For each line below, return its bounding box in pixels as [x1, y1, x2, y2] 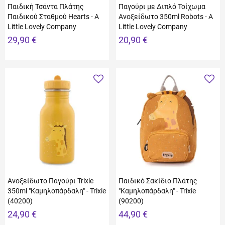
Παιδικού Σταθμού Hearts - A [8, 13, 99, 21]
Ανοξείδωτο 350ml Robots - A [119, 13, 213, 21]
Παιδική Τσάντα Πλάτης [8, 3, 84, 11]
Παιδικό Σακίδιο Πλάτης [119, 177, 197, 185]
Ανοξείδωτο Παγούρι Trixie [8, 177, 93, 185]
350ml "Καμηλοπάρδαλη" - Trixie [8, 187, 106, 195]
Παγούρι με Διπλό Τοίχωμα [119, 3, 205, 11]
